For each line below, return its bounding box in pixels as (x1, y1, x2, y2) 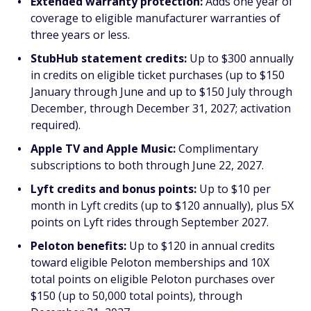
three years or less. (31, 27, 130, 43)
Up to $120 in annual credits (126, 238, 275, 254)
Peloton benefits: (31, 238, 126, 254)
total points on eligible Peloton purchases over (31, 271, 275, 287)
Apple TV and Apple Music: (31, 141, 176, 157)
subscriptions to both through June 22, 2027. (31, 158, 264, 174)
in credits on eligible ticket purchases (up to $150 (31, 67, 285, 83)
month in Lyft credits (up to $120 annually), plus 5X (31, 198, 294, 214)
